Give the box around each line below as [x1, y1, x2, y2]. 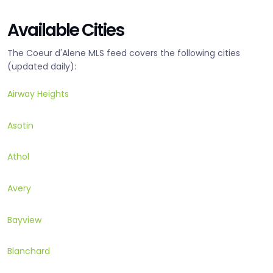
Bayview [7, 213, 41, 226]
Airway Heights [7, 88, 69, 101]
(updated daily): [7, 60, 76, 73]
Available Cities [7, 18, 124, 42]
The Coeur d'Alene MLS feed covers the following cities [7, 47, 240, 60]
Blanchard [7, 245, 50, 258]
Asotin [7, 119, 34, 132]
